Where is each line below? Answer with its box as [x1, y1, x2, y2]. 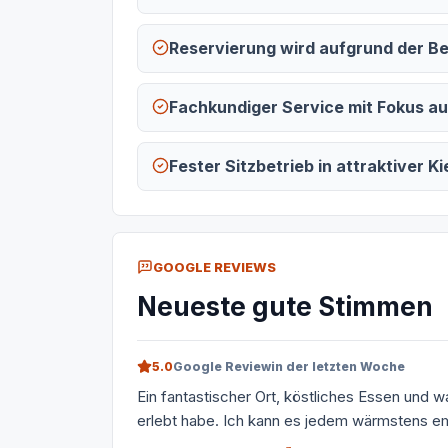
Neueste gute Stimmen [137, 291, 433, 323]
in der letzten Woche [271, 359, 405, 375]
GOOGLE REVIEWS [153, 259, 276, 276]
